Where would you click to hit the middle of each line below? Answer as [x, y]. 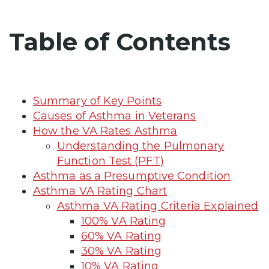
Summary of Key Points [97, 101]
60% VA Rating [122, 236]
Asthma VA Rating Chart [100, 191]
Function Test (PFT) [110, 161]
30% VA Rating [122, 251]
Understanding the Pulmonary [141, 146]
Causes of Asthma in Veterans [115, 116]
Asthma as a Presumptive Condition [132, 176]
